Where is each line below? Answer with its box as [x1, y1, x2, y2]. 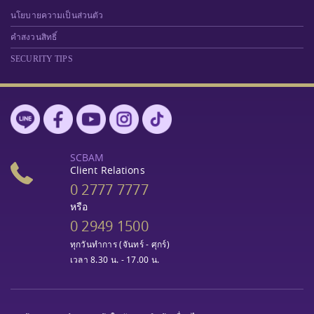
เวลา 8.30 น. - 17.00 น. [69, 253, 160, 266]
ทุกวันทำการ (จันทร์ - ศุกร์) [69, 238, 170, 250]
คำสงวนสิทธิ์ [11, 32, 57, 42]
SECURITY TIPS [11, 53, 73, 64]
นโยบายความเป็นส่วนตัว [11, 10, 104, 20]
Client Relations [69, 163, 145, 177]
